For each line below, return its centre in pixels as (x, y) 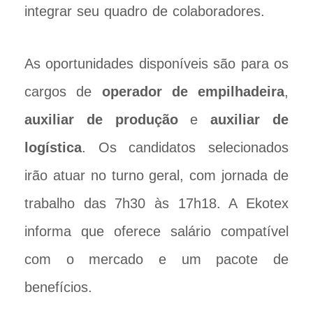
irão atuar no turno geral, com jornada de (156, 175)
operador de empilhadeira (193, 91)
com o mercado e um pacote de (156, 259)
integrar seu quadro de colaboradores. (145, 11)
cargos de (63, 91)
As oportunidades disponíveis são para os (156, 63)
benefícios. (58, 287)
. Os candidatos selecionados (185, 147)
